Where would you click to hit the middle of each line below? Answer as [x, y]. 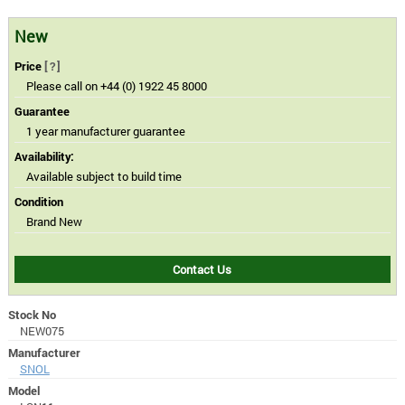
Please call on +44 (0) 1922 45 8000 [116, 86]
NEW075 [42, 330]
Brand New [54, 222]
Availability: [45, 157]
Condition [39, 202]
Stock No [32, 314]
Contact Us [202, 270]
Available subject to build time [104, 177]
